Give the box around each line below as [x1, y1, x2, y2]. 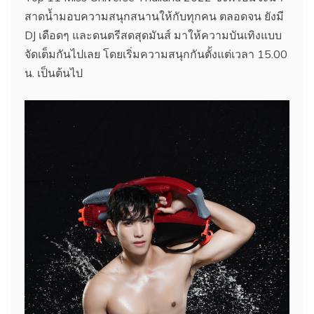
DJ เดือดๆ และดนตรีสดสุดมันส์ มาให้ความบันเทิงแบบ [25, 27, 282, 42]
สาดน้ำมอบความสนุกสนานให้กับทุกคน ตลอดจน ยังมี [25, 8, 284, 23]
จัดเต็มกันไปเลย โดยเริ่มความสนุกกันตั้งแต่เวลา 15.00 [25, 46, 287, 61]
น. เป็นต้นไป [25, 65, 83, 80]
